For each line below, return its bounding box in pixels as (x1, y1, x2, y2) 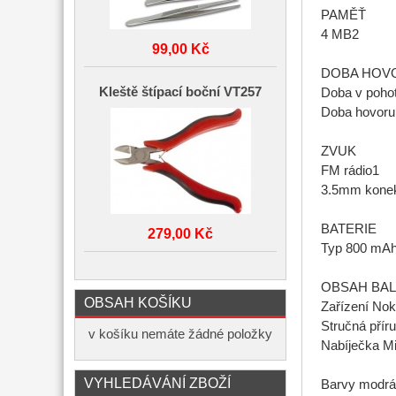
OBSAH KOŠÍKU (84, 294, 192, 310)
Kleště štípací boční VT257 (99, 85, 262, 99)
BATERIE (320, 222, 377, 237)
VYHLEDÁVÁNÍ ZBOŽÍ (84, 375, 231, 391)
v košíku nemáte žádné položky (88, 327, 272, 341)
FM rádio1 (320, 164, 379, 179)
